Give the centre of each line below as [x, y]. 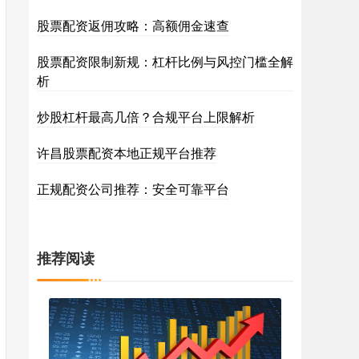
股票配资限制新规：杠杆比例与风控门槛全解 [165, 61]
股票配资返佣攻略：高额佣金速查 [133, 25]
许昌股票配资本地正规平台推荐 [127, 153]
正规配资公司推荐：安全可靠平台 [133, 189]
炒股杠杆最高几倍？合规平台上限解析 [146, 117]
